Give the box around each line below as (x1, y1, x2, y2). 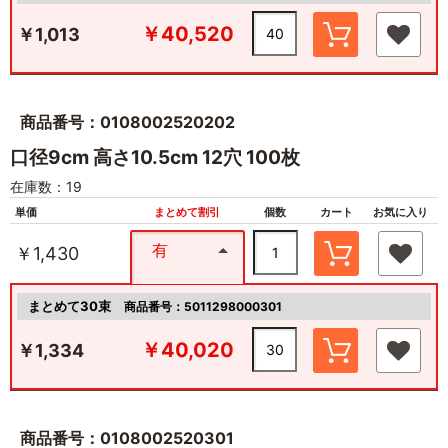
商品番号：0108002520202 (20, 111, 235, 132)
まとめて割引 (154, 204, 221, 219)
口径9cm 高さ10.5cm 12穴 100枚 (10, 145, 300, 169)
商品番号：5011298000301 (124, 298, 282, 314)
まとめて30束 (28, 297, 124, 314)
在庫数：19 (10, 177, 82, 195)
